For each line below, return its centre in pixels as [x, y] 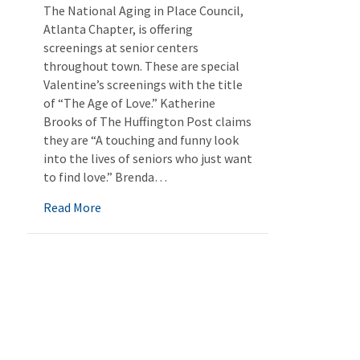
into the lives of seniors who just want [148, 158]
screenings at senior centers [121, 47]
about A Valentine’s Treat [170, 207]
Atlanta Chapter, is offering [118, 29]
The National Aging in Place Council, [143, 10]
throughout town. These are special [141, 66]
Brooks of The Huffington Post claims [147, 121]
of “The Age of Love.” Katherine [129, 103]
